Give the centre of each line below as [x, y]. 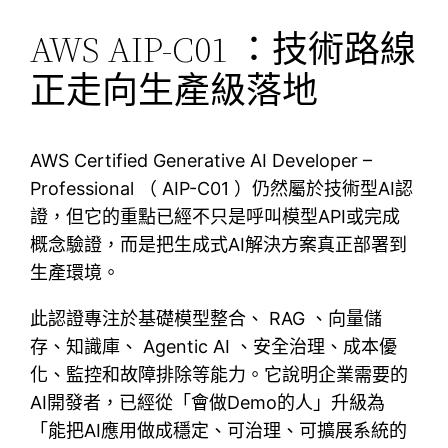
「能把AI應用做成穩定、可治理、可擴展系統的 [219, 430]
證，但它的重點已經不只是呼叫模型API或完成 [215, 216]
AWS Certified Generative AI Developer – [201, 160]
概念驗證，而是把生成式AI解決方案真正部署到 [219, 244]
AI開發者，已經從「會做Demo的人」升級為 [208, 402]
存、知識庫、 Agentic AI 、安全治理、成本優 [214, 346]
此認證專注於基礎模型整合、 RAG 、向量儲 [206, 318]
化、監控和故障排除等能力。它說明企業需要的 [219, 374]
